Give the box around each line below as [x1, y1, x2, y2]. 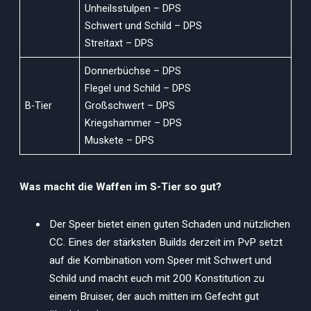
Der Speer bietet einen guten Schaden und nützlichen [49, 218, 290, 231]
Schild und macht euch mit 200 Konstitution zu [49, 272, 264, 285]
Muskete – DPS [85, 133, 155, 146]
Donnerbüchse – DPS [85, 64, 182, 77]
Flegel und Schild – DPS [85, 81, 192, 94]
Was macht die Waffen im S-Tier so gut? [19, 180, 221, 194]
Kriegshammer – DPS [85, 116, 183, 129]
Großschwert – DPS [85, 99, 176, 112]
